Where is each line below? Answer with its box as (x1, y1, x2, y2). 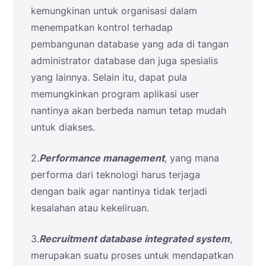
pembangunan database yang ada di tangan (31, 37, 229, 50)
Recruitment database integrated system (39, 232, 230, 245)
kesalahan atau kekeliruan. (31, 201, 149, 214)
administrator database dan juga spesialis (31, 54, 218, 66)
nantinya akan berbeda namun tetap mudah (31, 104, 226, 116)
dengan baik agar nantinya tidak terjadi (31, 185, 207, 197)
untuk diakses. (31, 121, 95, 133)
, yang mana (164, 151, 219, 164)
